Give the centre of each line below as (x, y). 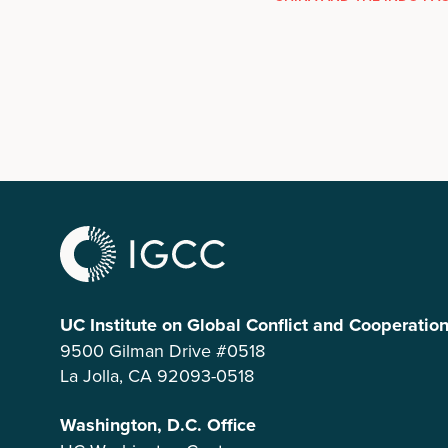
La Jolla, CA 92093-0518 (157, 375)
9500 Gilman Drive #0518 (162, 350)
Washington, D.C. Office (158, 424)
